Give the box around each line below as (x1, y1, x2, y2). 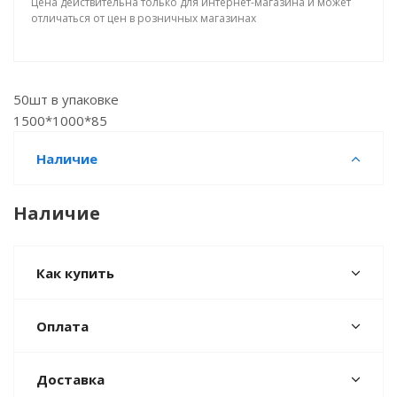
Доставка (36, 370, 105, 388)
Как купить (36, 264, 114, 282)
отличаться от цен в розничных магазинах (31, 11, 256, 26)
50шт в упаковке (13, 90, 119, 108)
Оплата (36, 317, 89, 335)
